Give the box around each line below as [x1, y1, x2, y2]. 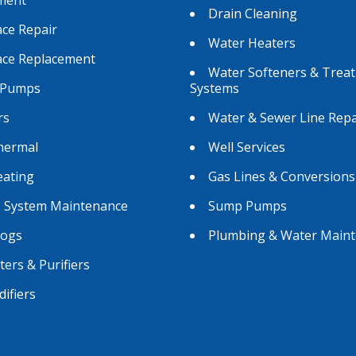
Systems [190, 79, 239, 97]
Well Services [208, 137, 285, 156]
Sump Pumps [208, 196, 287, 215]
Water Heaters [208, 33, 296, 52]
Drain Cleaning [208, 4, 297, 22]
